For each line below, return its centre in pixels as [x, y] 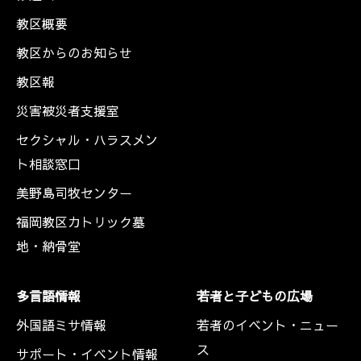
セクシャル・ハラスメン [87, 139]
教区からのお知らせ [74, 52]
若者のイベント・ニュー [268, 324]
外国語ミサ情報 [61, 324]
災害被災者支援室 [68, 110]
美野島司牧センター [74, 192]
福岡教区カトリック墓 [81, 221]
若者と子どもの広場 [255, 295]
